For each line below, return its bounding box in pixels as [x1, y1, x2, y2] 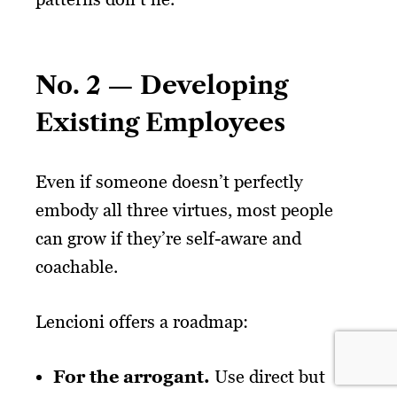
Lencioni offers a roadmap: [35, 310, 248, 332]
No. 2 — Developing [35, 69, 288, 100]
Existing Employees [35, 106, 285, 137]
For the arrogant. [53, 365, 210, 387]
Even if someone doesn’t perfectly [35, 170, 303, 192]
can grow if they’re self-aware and [35, 227, 301, 249]
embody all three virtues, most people [35, 198, 333, 221]
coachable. [35, 255, 118, 277]
